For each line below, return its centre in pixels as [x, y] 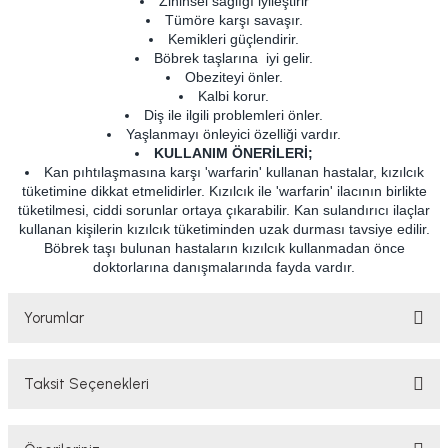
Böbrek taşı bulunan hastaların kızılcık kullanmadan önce [224, 248]
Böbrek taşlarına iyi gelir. [233, 58]
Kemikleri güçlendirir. [233, 39]
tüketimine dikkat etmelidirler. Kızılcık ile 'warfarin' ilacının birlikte [224, 191]
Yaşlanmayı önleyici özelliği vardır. [233, 134]
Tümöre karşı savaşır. [233, 20]
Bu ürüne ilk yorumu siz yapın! [224, 396]
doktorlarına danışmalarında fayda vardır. [224, 267]
